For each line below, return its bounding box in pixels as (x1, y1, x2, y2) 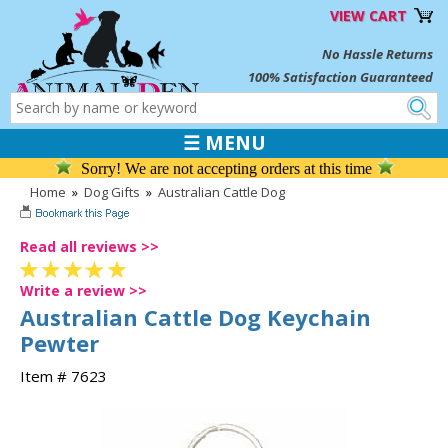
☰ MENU (182, 130, 266, 156)
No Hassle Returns (322, 45, 433, 63)
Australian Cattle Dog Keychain (20, 301, 371, 332)
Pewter (20, 327, 99, 358)
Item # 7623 (20, 365, 107, 386)
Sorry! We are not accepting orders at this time (80, 160, 372, 178)
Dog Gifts (84, 183, 140, 202)
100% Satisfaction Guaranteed (248, 68, 433, 86)
